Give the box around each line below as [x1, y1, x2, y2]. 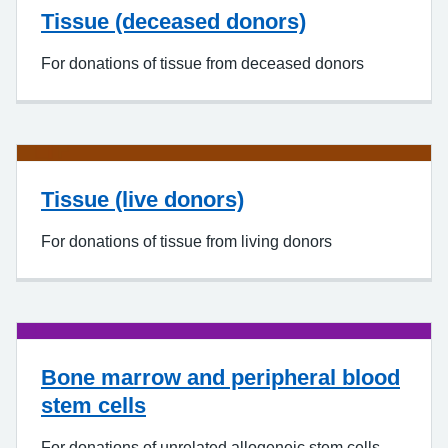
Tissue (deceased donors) [41, 8, 306, 34]
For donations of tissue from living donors [41, 232, 332, 250]
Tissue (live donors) [41, 186, 244, 212]
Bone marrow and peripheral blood [41, 364, 400, 390]
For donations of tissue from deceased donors [41, 54, 364, 72]
